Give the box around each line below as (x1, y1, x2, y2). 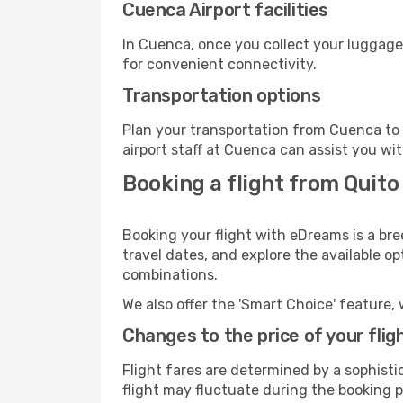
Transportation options (122, 85, 321, 106)
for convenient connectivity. (122, 56, 317, 73)
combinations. (122, 266, 218, 283)
